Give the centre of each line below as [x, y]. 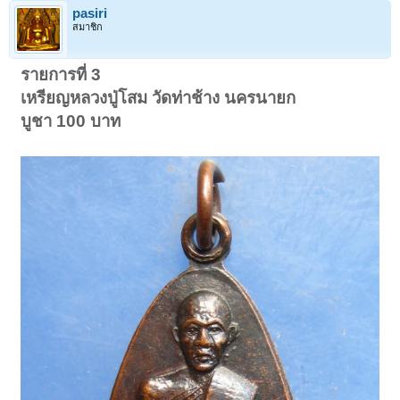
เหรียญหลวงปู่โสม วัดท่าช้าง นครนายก [158, 98]
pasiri [90, 13]
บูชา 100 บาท [71, 121]
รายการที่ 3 [61, 75]
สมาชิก [87, 27]
